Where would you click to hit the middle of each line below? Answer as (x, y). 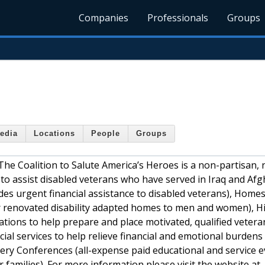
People (106, 134)
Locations (54, 134)
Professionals (178, 18)
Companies (104, 18)
